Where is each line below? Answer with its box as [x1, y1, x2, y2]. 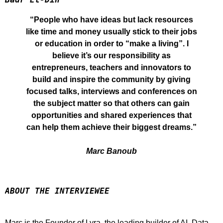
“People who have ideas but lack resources [30, 15, 193, 24]
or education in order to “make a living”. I [34, 39, 189, 48]
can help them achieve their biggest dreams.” [26, 123, 197, 131]
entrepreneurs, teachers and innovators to [32, 63, 191, 72]
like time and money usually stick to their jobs [26, 27, 197, 36]
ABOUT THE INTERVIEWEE [5, 186, 110, 196]
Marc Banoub [86, 147, 137, 155]
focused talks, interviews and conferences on [26, 87, 197, 96]
